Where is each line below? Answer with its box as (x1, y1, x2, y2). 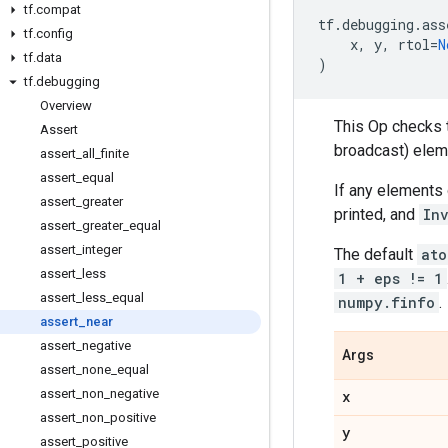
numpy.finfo (338, 292, 435, 312)
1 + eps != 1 (338, 268, 443, 288)
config (36, 26, 73, 41)
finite (101, 146, 129, 161)
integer (82, 242, 122, 257)
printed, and (334, 204, 419, 224)
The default (334, 244, 417, 264)
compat (36, 2, 81, 17)
